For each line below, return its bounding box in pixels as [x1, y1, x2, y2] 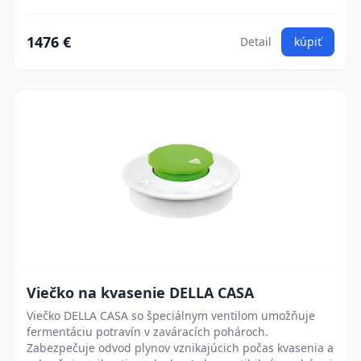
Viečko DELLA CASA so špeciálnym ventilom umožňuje [27, 308, 315, 323]
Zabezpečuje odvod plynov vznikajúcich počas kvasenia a [27, 340, 334, 355]
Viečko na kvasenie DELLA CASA [27, 283, 254, 302]
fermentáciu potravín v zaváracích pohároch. [27, 324, 268, 339]
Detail [240, 34, 272, 49]
